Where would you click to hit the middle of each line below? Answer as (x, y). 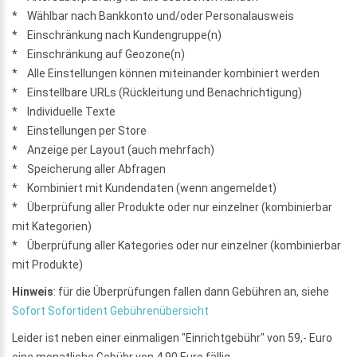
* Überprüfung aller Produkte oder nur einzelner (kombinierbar (172, 207)
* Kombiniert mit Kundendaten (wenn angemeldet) (144, 188)
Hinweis (33, 291)
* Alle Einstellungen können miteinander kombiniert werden (166, 73)
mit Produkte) (47, 264)
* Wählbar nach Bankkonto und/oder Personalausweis (153, 16)
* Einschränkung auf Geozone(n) (98, 54)
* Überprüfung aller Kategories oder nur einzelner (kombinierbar (177, 245)
